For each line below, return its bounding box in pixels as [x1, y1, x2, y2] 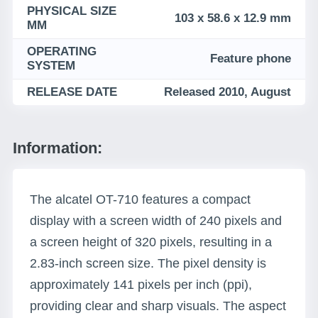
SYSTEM [27, 59, 75, 72]
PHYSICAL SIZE [27, 4, 116, 18]
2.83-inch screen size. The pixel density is [30, 256, 266, 270]
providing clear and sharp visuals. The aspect [30, 299, 286, 313]
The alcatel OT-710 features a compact [30, 192, 251, 207]
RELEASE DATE [27, 85, 117, 99]
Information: [13, 139, 102, 157]
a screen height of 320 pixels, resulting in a [30, 235, 272, 249]
